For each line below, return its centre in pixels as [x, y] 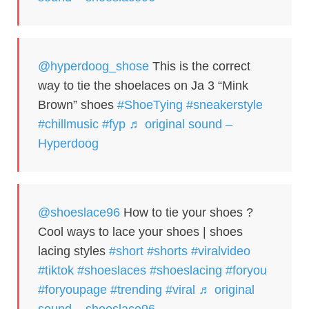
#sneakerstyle [225, 104]
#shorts [167, 251]
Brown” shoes [78, 104]
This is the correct [200, 66]
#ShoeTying [150, 104]
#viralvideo [221, 251]
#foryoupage [72, 289]
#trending [136, 289]
